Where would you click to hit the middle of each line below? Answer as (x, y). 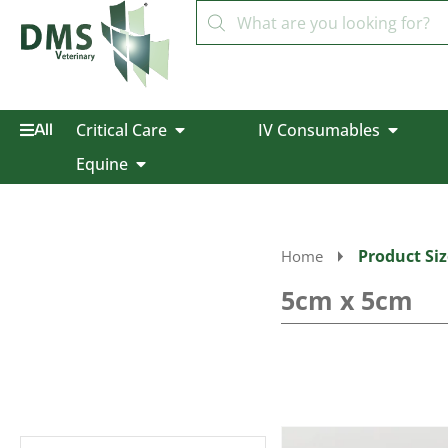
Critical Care (121, 130)
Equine (101, 164)
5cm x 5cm (346, 300)
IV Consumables (318, 130)
